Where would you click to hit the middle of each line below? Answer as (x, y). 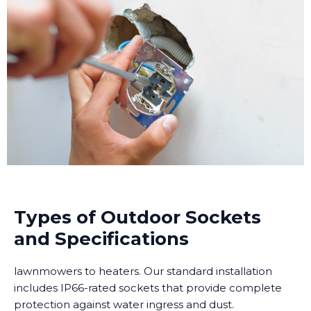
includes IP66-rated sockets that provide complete (148, 287)
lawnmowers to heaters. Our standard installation (143, 271)
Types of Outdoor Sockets (137, 217)
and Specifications (101, 238)
